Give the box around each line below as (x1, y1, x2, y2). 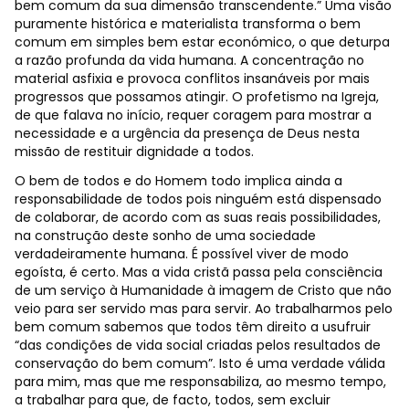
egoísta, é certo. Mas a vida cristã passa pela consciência (15, 262, 383, 281)
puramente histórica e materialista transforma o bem (15, 14, 361, 33)
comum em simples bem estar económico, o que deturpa (15, 32, 390, 51)
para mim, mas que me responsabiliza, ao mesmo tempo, (15, 372, 386, 391)
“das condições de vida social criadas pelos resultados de (15, 335, 381, 354)
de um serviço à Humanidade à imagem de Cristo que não (15, 280, 392, 299)
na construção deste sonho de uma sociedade (15, 225, 316, 245)
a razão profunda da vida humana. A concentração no (15, 50, 364, 69)
